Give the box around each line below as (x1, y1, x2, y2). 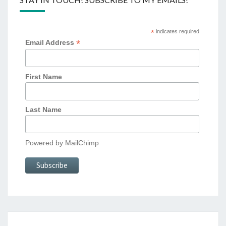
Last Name (25, 105, 62, 114)
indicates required (154, 28, 199, 34)
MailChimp (65, 139, 99, 147)
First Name (25, 72, 63, 81)
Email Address (25, 38, 77, 46)
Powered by (25, 139, 66, 147)
